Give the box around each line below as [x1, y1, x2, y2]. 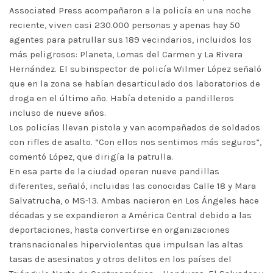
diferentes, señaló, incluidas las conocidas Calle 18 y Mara [9, 180, 256, 191]
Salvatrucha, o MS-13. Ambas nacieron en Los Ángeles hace [9, 195, 259, 206]
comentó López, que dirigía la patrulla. [9, 151, 173, 162]
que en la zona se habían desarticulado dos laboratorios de [9, 78, 260, 89]
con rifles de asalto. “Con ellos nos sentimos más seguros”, [9, 136, 261, 147]
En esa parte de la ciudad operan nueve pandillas [9, 166, 219, 177]
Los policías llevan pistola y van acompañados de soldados [9, 122, 260, 133]
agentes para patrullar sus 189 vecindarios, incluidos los [9, 34, 252, 45]
